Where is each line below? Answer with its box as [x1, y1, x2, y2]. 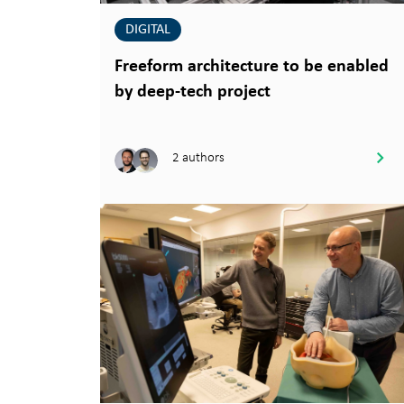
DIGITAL [125, 23, 170, 38]
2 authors [172, 148, 225, 165]
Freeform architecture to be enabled [115, 58, 389, 77]
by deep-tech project [115, 83, 271, 102]
